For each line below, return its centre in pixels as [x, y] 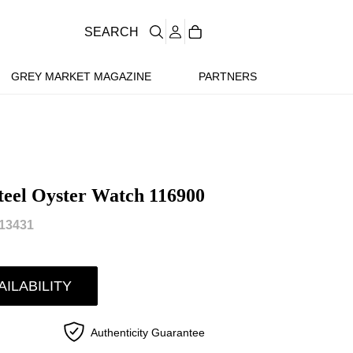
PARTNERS [227, 76]
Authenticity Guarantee [148, 332]
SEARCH [111, 32]
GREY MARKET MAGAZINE [81, 76]
